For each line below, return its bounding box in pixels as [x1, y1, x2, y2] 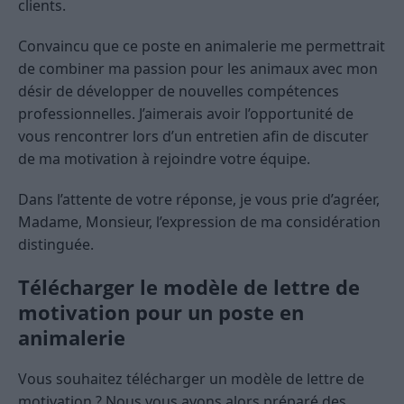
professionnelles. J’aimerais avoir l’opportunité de [18, 103, 353, 124]
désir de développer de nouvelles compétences [18, 80, 339, 101]
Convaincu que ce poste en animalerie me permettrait [18, 35, 385, 56]
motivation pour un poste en [18, 298, 304, 326]
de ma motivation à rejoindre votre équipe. [18, 148, 310, 169]
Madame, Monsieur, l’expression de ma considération [18, 211, 381, 232]
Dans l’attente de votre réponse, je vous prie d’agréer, [18, 188, 380, 209]
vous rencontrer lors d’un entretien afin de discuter [18, 125, 369, 146]
